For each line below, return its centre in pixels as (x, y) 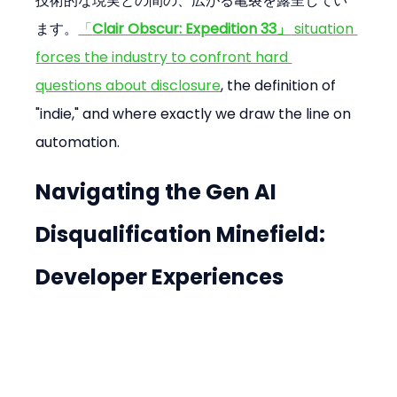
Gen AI (244, 192)
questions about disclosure (128, 86)
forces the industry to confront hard (164, 58)
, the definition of (280, 86)
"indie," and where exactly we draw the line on (195, 114)
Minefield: (271, 235)
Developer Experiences (160, 277)
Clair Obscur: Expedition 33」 (192, 29)
